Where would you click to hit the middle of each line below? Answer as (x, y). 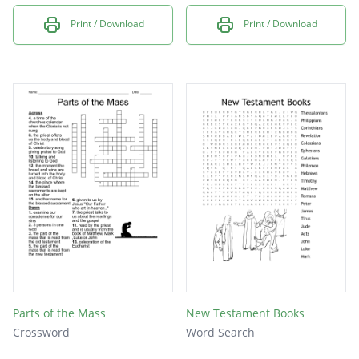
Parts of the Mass (59, 313)
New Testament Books (245, 313)
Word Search (220, 332)
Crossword (41, 332)
